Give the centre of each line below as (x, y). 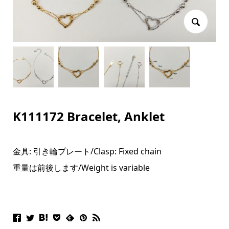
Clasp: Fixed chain (127, 152)
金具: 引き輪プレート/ (53, 152)
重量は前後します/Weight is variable (81, 168)
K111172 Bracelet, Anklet (88, 117)
